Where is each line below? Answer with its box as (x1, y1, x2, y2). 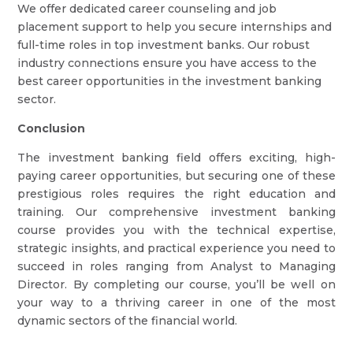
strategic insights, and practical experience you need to (17, 241, 336, 255)
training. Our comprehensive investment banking (17, 205, 336, 219)
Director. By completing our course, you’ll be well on (17, 277, 336, 292)
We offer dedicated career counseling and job (17, 2, 277, 16)
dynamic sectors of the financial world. (17, 314, 238, 328)
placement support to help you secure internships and (17, 20, 333, 34)
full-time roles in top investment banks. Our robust (17, 38, 310, 52)
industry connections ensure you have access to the (17, 56, 318, 70)
